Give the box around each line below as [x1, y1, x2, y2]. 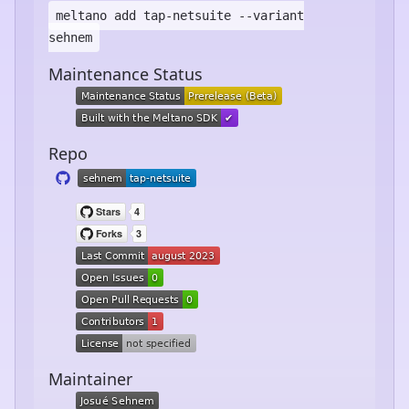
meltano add [56, 7, 143, 23]
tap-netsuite [143, 7, 231, 23]
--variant [231, 7, 304, 23]
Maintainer [48, 367, 132, 390]
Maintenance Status [48, 62, 203, 85]
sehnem [48, 29, 92, 45]
